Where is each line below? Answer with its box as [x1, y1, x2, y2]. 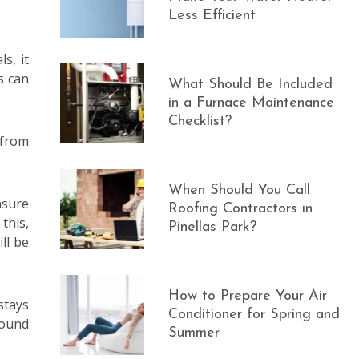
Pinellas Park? [168, 220, 257, 235]
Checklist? [168, 114, 232, 129]
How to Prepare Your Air [168, 288, 328, 304]
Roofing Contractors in [168, 201, 313, 216]
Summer [168, 325, 220, 341]
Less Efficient [168, 8, 256, 23]
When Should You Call [168, 183, 311, 198]
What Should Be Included [168, 77, 333, 92]
